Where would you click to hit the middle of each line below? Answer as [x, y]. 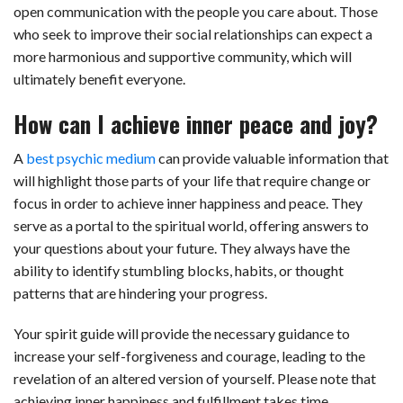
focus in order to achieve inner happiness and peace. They [188, 203]
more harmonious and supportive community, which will [183, 57]
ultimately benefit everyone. [99, 79]
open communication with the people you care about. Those [196, 12]
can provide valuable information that [272, 158]
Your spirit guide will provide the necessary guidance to [182, 334]
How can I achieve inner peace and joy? [196, 124]
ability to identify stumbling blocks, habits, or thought [179, 271]
